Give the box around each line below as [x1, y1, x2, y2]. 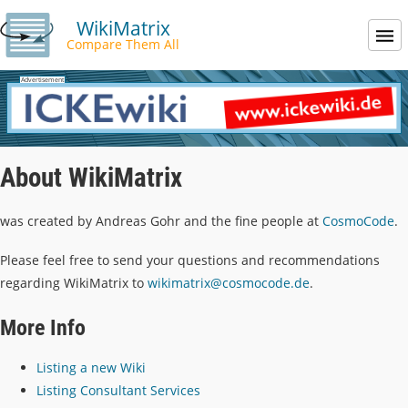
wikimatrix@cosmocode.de [148, 274, 310, 292]
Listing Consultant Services [36, 381, 200, 399]
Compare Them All [66, 36, 180, 53]
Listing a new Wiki [36, 358, 146, 376]
